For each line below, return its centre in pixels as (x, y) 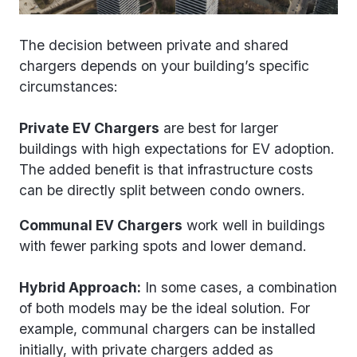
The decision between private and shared (154, 45)
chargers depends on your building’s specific (164, 66)
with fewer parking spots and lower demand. (165, 245)
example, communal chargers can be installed (167, 328)
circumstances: (69, 87)
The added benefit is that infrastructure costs (166, 170)
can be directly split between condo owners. (164, 190)
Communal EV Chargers (101, 225)
